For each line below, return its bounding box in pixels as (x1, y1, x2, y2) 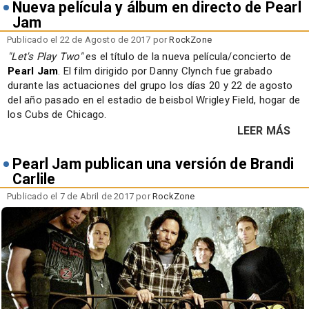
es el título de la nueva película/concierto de (82, 50, 292, 63)
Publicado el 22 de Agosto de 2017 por (7, 34, 170, 45)
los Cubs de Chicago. (8, 108, 107, 121)
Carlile (12, 170, 56, 188)
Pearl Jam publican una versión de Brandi (12, 154, 295, 172)
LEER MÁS (237, 123, 291, 137)
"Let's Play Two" (8, 50, 83, 63)
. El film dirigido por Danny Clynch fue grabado (58, 64, 272, 77)
